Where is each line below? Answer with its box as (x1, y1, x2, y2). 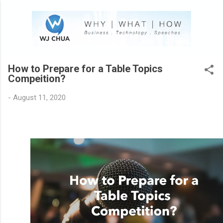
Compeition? (8, 72, 66, 85)
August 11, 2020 (13, 93, 66, 102)
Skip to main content (89, 8, 156, 17)
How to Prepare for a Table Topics (8, 62, 163, 75)
